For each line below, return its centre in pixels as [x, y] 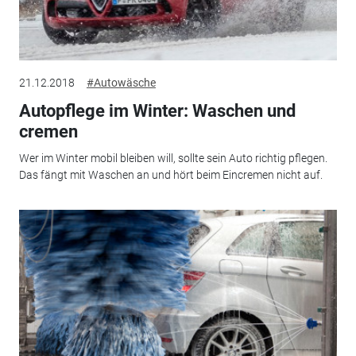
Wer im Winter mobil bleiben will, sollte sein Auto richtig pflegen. [173, 158]
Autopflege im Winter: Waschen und [157, 110]
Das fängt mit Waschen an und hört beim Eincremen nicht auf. [170, 175]
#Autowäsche [121, 82]
